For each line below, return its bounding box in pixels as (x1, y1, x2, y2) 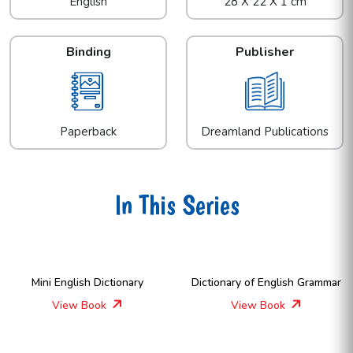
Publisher (236, 43, 294, 61)
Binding (65, 43, 111, 61)
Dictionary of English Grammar (191, 275, 341, 291)
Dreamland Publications (201, 124, 329, 140)
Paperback (60, 124, 117, 140)
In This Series (113, 189, 240, 221)
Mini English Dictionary (31, 275, 143, 291)
